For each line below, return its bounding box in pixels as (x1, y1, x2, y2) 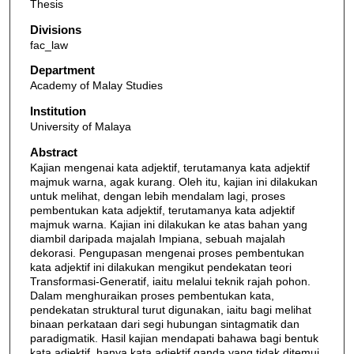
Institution (29, 104, 86, 119)
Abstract (29, 145, 77, 159)
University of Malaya (29, 120, 131, 134)
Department (29, 63, 95, 77)
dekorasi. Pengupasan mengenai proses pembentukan (29, 246, 304, 259)
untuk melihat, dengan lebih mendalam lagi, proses (29, 189, 285, 202)
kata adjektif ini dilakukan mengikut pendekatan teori (29, 260, 292, 273)
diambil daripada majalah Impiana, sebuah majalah (29, 232, 285, 245)
